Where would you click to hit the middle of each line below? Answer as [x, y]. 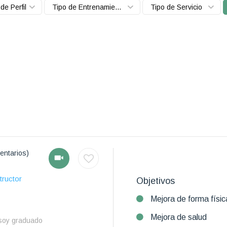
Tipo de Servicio [176, 7]
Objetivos [156, 181]
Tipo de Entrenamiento [118, 7]
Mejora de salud [179, 217]
